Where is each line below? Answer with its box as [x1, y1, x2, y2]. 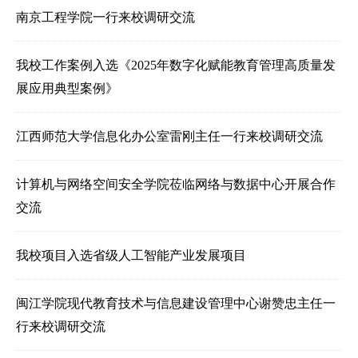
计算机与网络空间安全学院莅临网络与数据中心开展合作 [16, 177, 336, 191]
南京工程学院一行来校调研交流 [16, 10, 195, 24]
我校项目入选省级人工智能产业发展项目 [16, 248, 246, 262]
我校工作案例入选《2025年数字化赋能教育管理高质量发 [16, 58, 336, 72]
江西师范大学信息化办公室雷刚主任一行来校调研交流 [16, 129, 323, 143]
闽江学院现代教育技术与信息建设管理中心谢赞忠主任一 [16, 296, 336, 310]
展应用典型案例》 [16, 81, 118, 95]
